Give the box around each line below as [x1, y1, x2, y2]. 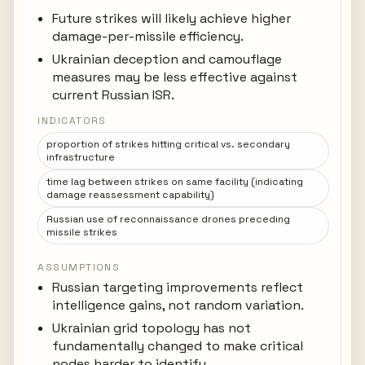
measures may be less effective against [52, 68, 298, 86]
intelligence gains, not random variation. [52, 297, 305, 314]
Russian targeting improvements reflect [52, 279, 304, 296]
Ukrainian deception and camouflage [52, 51, 283, 68]
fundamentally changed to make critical [52, 337, 304, 354]
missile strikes [46, 226, 118, 239]
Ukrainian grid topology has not [52, 319, 252, 336]
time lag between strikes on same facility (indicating [46, 175, 304, 188]
